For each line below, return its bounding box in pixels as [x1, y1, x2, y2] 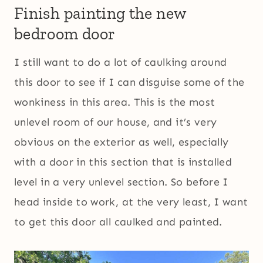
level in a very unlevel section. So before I [14, 176, 228, 189]
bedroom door [14, 24, 116, 44]
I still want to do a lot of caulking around [14, 56, 227, 69]
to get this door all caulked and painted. [14, 215, 222, 229]
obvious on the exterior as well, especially [14, 136, 229, 149]
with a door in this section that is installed [14, 156, 232, 169]
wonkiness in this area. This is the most [14, 96, 215, 109]
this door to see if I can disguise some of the [14, 76, 245, 89]
